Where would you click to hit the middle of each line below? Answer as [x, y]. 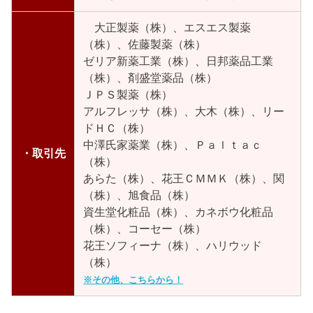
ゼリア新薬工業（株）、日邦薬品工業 [179, 61]
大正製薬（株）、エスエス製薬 [167, 27]
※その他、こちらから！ [133, 279]
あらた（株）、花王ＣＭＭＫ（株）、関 [184, 178]
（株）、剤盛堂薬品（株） [151, 78]
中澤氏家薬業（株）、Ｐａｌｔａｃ [173, 145]
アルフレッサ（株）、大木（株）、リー [184, 111]
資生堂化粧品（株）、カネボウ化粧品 [179, 212]
